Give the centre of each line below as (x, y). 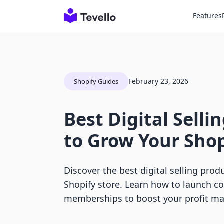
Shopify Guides (96, 81)
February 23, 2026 (158, 81)
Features (207, 16)
